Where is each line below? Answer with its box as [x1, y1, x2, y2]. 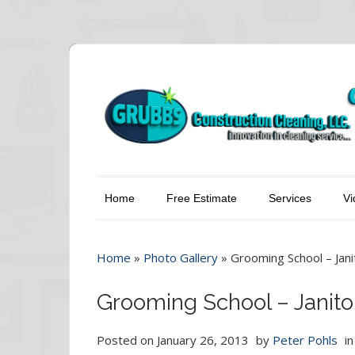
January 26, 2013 [157, 332, 249, 349]
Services [269, 192, 311, 205]
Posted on [97, 332, 157, 349]
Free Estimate [166, 192, 237, 205]
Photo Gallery [143, 250, 218, 266]
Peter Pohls [273, 332, 338, 349]
